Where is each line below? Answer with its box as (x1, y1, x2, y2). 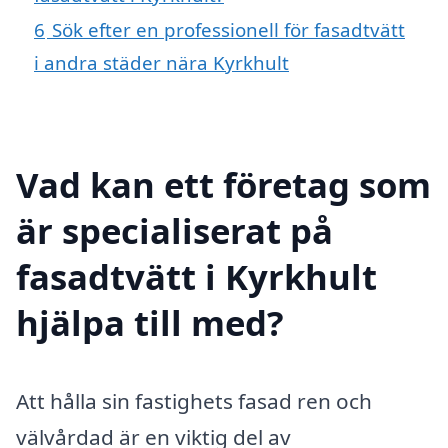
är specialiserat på (16, 206, 333, 254)
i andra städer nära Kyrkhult (34, 50, 289, 76)
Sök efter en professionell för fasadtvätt (52, 17, 405, 43)
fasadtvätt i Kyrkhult (16, 252, 377, 300)
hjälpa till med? (16, 298, 284, 346)
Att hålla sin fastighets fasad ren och (16, 386, 372, 415)
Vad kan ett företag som (16, 160, 431, 208)
